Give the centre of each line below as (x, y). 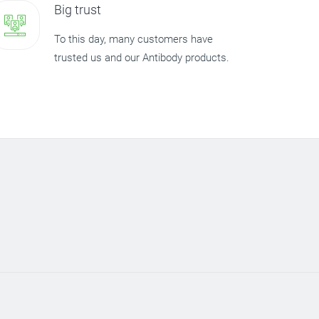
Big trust (78, 10)
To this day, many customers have (134, 39)
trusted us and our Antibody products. (142, 58)
